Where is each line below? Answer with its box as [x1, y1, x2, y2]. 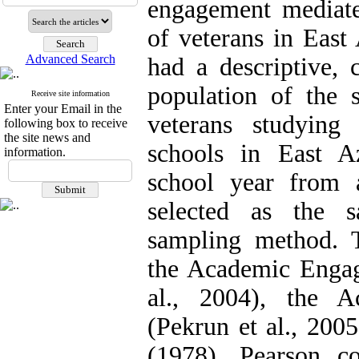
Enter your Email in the [4, 102, 122, 115]
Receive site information [30, 89, 110, 98]
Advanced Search [25, 52, 115, 66]
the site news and [4, 131, 91, 144]
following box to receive [4, 116, 127, 130]
